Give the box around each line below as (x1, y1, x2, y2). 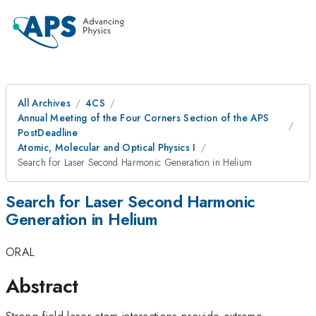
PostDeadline (18, 126, 78, 140)
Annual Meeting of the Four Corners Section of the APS (18, 111, 269, 125)
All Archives (18, 96, 71, 110)
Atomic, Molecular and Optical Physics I (18, 140, 196, 154)
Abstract (6, 271, 78, 300)
